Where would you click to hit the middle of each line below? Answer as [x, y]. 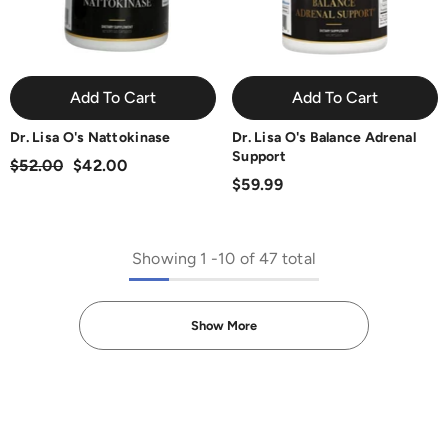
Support [259, 156]
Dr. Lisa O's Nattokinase [90, 137]
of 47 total [275, 258]
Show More [224, 325]
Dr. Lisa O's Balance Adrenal [324, 137]
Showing [164, 258]
